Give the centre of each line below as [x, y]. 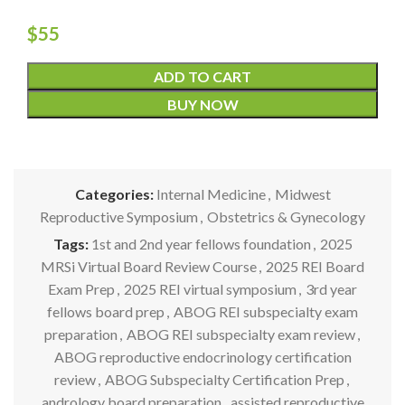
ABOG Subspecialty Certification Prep [225, 379]
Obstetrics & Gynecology [286, 216]
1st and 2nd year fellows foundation [201, 243]
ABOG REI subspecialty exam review [240, 334]
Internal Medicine [211, 193]
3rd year [331, 288]
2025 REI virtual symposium [210, 288]
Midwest [302, 193]
